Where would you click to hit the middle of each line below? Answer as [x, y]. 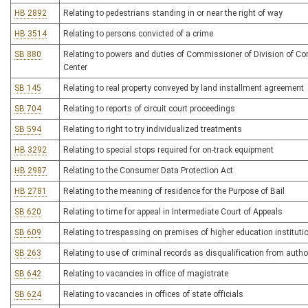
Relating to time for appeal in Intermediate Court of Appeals [173, 212]
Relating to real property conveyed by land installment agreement [184, 88]
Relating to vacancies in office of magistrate [146, 274]
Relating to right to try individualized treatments [153, 129]
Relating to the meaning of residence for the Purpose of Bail [174, 191]
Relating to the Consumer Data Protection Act [148, 170]
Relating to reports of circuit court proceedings [149, 109]
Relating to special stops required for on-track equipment [168, 150]
